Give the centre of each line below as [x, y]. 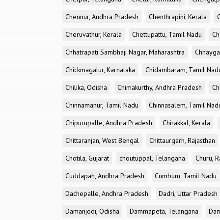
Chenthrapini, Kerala [178, 17]
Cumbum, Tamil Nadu [186, 176]
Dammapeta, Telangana [164, 211]
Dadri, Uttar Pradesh [188, 193]
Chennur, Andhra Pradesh [102, 17]
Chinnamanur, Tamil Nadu [102, 105]
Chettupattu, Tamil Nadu [167, 34]
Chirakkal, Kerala [186, 123]
